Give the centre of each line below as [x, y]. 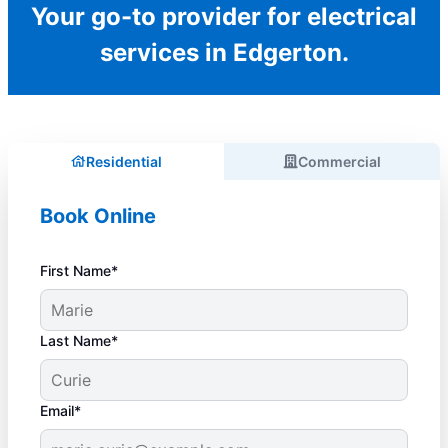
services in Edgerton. [224, 52]
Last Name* [79, 340]
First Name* [79, 270]
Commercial [339, 161]
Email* [60, 410]
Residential [123, 161]
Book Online [98, 215]
